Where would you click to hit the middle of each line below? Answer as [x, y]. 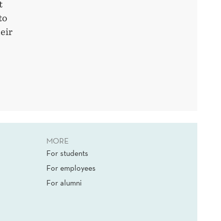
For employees [71, 168]
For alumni [64, 183]
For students [67, 153]
